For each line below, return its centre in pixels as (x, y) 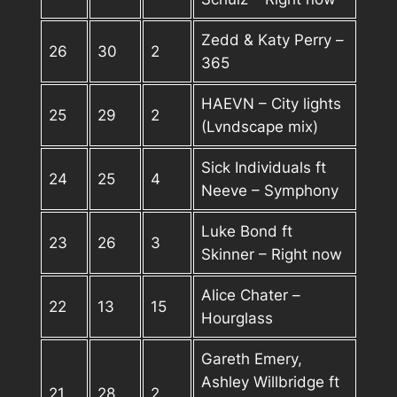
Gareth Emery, (252, 358)
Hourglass (237, 318)
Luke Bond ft (247, 231)
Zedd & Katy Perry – (273, 39)
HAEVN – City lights (272, 103)
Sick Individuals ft (264, 167)
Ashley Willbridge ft (271, 381)
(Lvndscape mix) (260, 126)
